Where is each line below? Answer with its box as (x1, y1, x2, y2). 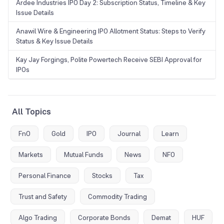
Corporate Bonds (78, 212, 130, 222)
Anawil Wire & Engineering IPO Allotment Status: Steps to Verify (16, 26, 205, 35)
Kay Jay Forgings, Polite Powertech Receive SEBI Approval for (16, 54, 202, 64)
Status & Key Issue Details (16, 36, 93, 45)
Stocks (92, 170, 112, 180)
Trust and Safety (18, 191, 67, 201)
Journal (117, 128, 140, 138)
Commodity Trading (88, 191, 147, 201)
